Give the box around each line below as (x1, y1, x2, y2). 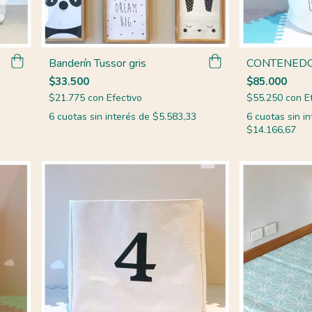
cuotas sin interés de (56, 109, 153, 123)
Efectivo (106, 91, 142, 104)
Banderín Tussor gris (48, 55, 146, 71)
